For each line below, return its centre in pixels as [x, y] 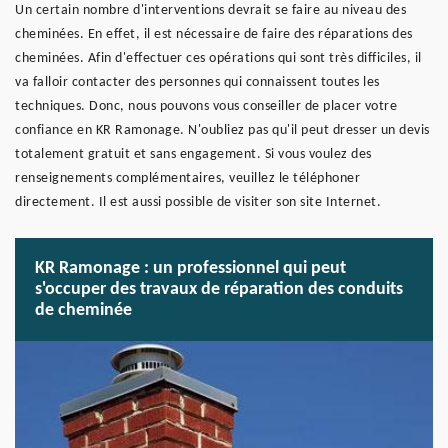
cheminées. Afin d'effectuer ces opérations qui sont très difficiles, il [218, 58]
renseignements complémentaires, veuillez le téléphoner [187, 178]
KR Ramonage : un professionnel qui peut [190, 268]
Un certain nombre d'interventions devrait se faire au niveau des [210, 10]
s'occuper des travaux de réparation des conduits [219, 289]
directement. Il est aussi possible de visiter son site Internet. [198, 202]
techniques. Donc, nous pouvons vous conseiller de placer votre [206, 106]
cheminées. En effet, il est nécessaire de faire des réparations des [214, 34]
